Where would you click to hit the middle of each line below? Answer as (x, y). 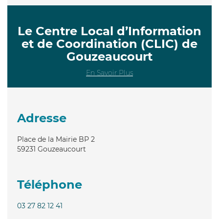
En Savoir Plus (109, 73)
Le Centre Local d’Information (109, 31)
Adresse (42, 118)
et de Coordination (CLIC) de (109, 44)
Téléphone (50, 184)
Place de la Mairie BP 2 (56, 139)
